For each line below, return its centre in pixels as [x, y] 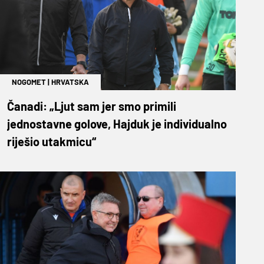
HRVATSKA [70, 82]
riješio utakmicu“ [52, 141]
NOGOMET [29, 82]
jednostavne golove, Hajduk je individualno [117, 123]
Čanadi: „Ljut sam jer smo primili [92, 106]
